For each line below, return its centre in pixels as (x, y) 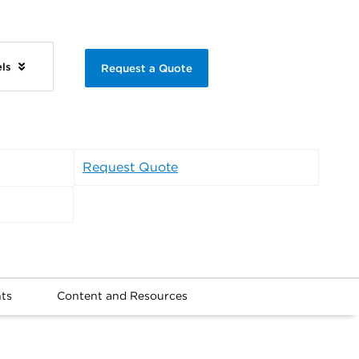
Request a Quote (147, 68)
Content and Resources (122, 296)
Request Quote (130, 167)
